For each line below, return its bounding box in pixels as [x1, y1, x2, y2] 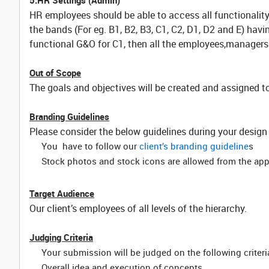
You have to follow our [41, 140, 139, 152]
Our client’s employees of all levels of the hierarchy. [29, 202, 247, 215]
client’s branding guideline [139, 140, 249, 152]
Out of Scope [29, 67, 81, 79]
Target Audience [29, 187, 94, 199]
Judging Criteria [29, 231, 93, 243]
